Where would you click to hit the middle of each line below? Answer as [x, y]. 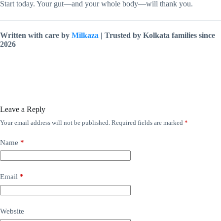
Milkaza [86, 35]
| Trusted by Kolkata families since [158, 35]
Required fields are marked [148, 122]
